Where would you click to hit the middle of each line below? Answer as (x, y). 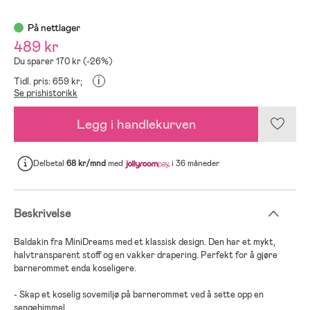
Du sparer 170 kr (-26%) (63, 61)
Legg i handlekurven (136, 124)
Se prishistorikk (46, 93)
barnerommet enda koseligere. (75, 268)
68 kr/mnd (86, 164)
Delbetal (50, 164)
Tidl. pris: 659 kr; (48, 81)
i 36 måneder (194, 164)
